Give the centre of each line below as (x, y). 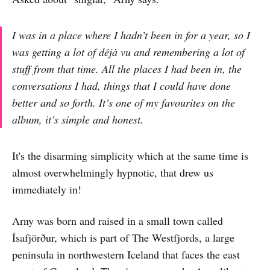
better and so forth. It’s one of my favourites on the (124, 102)
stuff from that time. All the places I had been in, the (127, 68)
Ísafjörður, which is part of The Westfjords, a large (123, 237)
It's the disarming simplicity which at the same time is (130, 155)
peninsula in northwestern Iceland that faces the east (126, 254)
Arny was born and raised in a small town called (118, 220)
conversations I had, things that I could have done (121, 85)
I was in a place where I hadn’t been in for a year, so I (131, 35)
